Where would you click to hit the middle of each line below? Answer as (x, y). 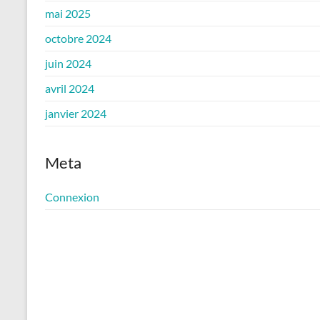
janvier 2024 (76, 113)
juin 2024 (68, 63)
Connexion (72, 197)
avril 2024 (70, 88)
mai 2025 (68, 13)
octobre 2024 (78, 38)
